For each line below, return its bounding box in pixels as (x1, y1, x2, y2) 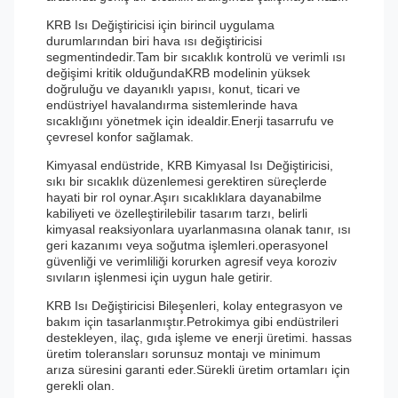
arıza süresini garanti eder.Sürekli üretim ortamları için (46, 362, 350, 377)
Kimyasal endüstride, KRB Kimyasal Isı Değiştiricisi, (46, 158, 333, 172)
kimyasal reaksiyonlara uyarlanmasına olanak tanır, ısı (46, 222, 351, 236)
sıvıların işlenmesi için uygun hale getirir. (46, 270, 273, 284)
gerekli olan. (46, 378, 115, 393)
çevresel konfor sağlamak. (46, 130, 194, 144)
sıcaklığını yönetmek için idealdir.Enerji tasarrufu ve (46, 114, 334, 128)
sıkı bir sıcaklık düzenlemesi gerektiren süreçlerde (46, 174, 327, 188)
